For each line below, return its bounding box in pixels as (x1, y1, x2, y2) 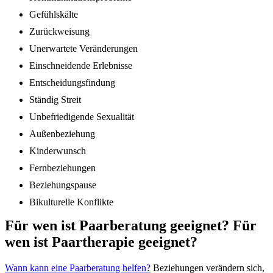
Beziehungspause (29, 180, 96, 191)
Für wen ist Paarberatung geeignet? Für (5, 218, 257, 234)
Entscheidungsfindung (29, 77, 115, 88)
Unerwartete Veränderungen (29, 43, 138, 54)
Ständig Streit (29, 94, 81, 105)
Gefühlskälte (29, 9, 78, 20)
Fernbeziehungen (29, 163, 96, 174)
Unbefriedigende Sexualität (29, 112, 134, 122)
